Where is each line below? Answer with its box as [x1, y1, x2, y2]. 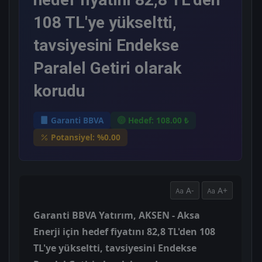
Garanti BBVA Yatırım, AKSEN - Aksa [33, 208, 200, 222]
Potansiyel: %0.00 [51, 132, 120, 143]
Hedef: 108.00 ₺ [128, 114, 189, 126]
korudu [33, 81, 85, 101]
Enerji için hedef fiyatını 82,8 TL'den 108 [33, 225, 215, 238]
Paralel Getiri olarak [33, 58, 181, 78]
